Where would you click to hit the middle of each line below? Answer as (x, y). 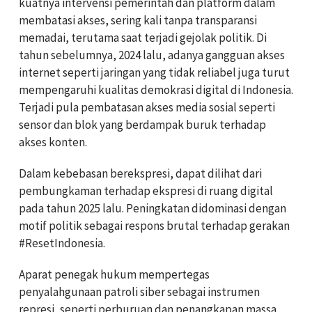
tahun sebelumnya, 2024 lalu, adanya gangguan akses (152, 55)
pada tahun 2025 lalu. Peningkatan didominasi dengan (153, 209)
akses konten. (53, 142)
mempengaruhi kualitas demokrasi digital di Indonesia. (156, 90)
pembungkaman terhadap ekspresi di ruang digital (146, 191)
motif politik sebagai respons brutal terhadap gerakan (154, 226)
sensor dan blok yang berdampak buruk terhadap (142, 125)
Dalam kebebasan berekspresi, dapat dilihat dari (140, 174)
